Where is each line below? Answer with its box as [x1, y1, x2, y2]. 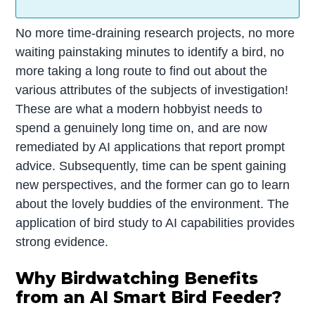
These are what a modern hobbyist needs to [15, 102, 263, 117]
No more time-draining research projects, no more [15, 26, 295, 41]
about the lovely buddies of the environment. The [15, 197, 290, 212]
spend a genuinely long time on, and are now [15, 121, 268, 136]
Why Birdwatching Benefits [15, 269, 259, 289]
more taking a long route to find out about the [15, 64, 268, 79]
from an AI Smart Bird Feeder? [15, 288, 282, 308]
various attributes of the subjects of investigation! [15, 83, 289, 98]
